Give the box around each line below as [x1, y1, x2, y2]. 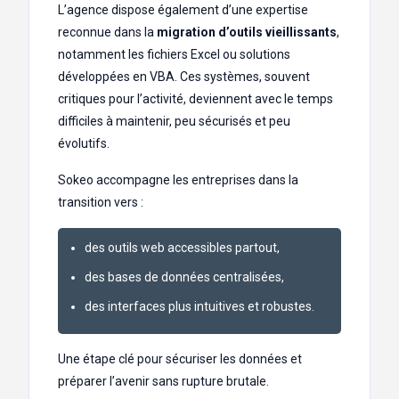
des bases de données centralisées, [85, 270, 284, 285]
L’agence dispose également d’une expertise [58, 3, 308, 18]
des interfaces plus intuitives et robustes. [85, 299, 314, 314]
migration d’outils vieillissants [157, 25, 337, 40]
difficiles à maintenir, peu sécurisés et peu [58, 114, 290, 129]
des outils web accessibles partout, [85, 240, 280, 256]
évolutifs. [58, 136, 110, 151]
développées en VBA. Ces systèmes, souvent [58, 69, 310, 85]
